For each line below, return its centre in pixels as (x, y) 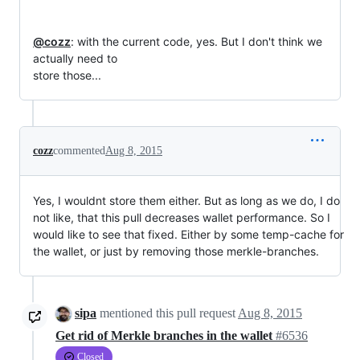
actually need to (75, 58)
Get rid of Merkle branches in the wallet (166, 336)
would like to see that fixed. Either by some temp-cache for (188, 234)
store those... (67, 75)
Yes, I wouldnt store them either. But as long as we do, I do (186, 200)
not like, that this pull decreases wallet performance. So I (182, 217)
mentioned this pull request (167, 313)
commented (79, 151)
